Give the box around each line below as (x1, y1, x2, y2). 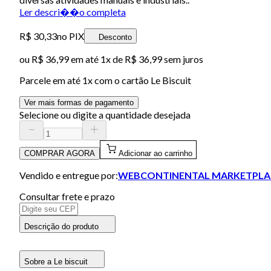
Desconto (99, 32, 132, 42)
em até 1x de (69, 53, 123, 65)
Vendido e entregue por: (19, 169, 118, 181)
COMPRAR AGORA (24, 148, 95, 158)
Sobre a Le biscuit (24, 256, 88, 266)
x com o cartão (88, 74, 151, 86)
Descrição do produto (24, 221, 99, 231)
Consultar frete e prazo (19, 190, 115, 202)
